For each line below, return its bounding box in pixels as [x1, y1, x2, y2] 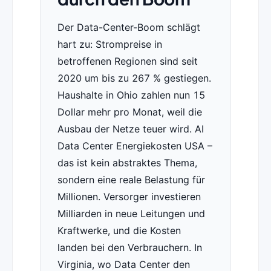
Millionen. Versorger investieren [57, 191, 201, 203]
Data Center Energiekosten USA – [57, 140, 212, 152]
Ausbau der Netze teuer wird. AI [57, 123, 204, 135]
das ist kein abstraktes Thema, [57, 157, 197, 169]
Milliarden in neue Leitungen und [57, 207, 205, 220]
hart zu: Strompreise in [57, 38, 162, 51]
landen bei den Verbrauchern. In [57, 241, 202, 254]
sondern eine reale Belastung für [57, 174, 205, 186]
